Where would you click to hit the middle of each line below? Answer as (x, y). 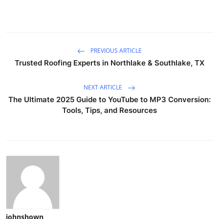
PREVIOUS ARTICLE (115, 50)
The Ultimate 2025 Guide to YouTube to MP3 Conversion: (109, 99)
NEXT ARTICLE (104, 87)
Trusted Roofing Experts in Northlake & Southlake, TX (109, 63)
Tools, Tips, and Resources (109, 110)
